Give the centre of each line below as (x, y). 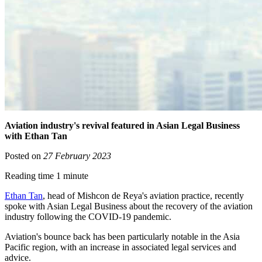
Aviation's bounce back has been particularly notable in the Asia (122, 237)
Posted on (24, 156)
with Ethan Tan (36, 136)
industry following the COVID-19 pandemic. (88, 217)
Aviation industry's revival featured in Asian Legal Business (122, 126)
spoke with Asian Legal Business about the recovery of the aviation (129, 206)
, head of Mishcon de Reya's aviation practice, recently (143, 196)
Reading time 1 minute (46, 176)
